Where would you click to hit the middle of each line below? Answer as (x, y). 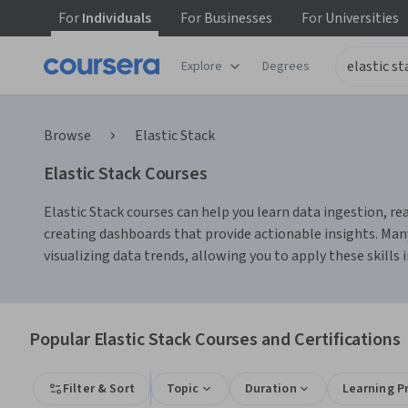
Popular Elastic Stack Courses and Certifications (215, 340)
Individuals (115, 18)
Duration (270, 389)
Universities (361, 18)
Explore (202, 66)
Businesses (237, 18)
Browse (67, 136)
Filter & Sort (99, 389)
